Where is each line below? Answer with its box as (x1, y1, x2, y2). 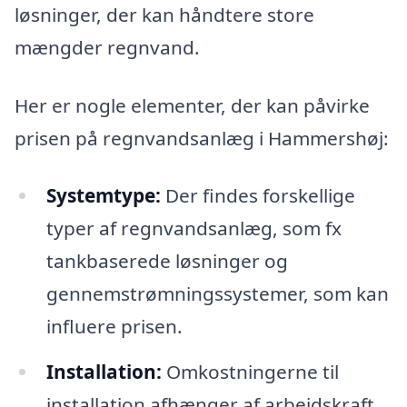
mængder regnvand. (15, 34, 200, 60)
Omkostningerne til (161, 359, 339, 385)
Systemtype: (45, 183, 161, 209)
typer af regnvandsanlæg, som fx (45, 215, 342, 242)
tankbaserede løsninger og (45, 248, 288, 274)
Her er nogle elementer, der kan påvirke (15, 92, 370, 118)
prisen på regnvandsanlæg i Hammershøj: (15, 124, 389, 151)
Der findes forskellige (160, 183, 355, 209)
